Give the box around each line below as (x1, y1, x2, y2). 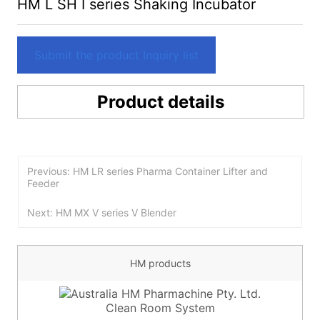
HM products (129, 256, 191, 269)
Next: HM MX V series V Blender (27, 206, 176, 219)
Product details (97, 91, 224, 112)
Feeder (27, 176, 59, 189)
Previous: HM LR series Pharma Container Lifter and (27, 164, 268, 177)
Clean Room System (105, 300, 215, 315)
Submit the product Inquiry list (34, 48, 199, 62)
